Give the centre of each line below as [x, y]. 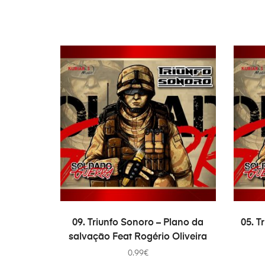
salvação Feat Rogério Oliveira [138, 237]
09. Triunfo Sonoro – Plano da [138, 223]
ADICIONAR [142, 219]
